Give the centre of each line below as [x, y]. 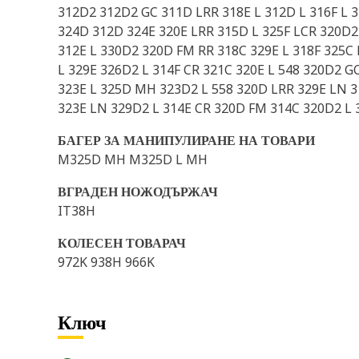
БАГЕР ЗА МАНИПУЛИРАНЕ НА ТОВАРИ [186, 140]
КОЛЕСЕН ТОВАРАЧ [122, 243]
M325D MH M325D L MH [133, 159]
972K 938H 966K [106, 262]
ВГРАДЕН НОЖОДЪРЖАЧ [138, 192]
